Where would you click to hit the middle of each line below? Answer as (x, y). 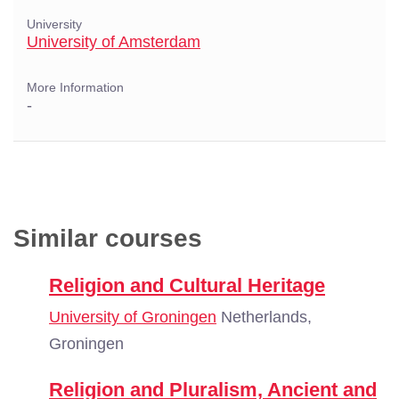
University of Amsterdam (114, 42)
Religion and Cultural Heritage (187, 285)
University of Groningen (133, 317)
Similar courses (108, 238)
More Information (75, 88)
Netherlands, (264, 317)
